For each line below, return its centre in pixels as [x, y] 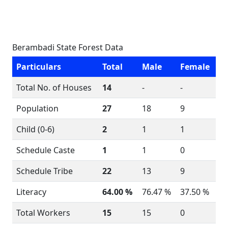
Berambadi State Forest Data [68, 47]
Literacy [31, 192]
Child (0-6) [35, 129]
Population [37, 108]
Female [195, 67]
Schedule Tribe [45, 171]
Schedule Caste [46, 150]
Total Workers [43, 213]
